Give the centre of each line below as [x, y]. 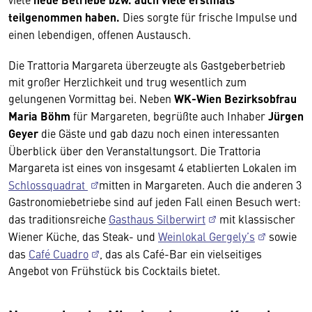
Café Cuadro [58, 253]
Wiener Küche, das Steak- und [83, 236]
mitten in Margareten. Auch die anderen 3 [200, 185]
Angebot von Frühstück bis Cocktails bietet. [114, 270]
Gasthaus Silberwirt [157, 219]
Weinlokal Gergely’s [206, 236]
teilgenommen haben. [64, 17]
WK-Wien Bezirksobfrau [235, 99]
